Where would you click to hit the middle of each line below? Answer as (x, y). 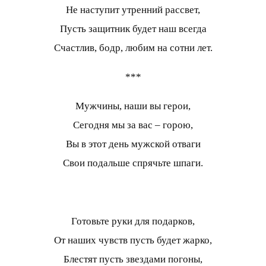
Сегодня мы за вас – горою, (133, 125)
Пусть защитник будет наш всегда (133, 28)
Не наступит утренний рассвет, (133, 9)
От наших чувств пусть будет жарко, (133, 240)
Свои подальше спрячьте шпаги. (133, 163)
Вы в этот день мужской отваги (133, 144)
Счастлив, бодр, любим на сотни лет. (133, 47)
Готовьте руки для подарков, (133, 221)
